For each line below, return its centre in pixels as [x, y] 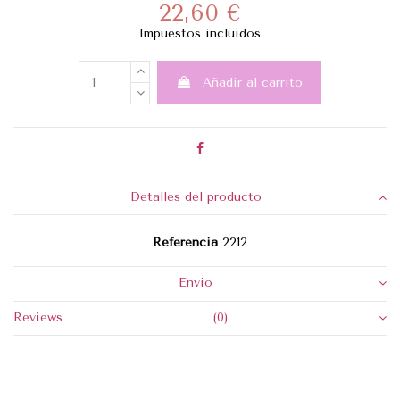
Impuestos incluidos [200, 34]
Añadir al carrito [253, 83]
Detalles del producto [196, 196]
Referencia [185, 243]
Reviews [38, 317]
